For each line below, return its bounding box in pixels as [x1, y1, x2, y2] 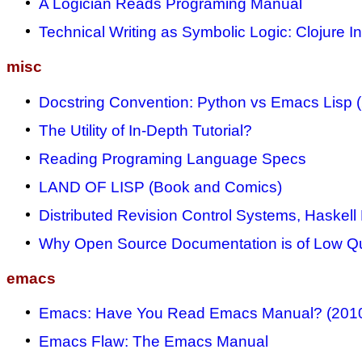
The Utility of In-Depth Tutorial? [39, 121, 252, 139]
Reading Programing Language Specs [39, 149, 306, 167]
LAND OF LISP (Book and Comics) [39, 178, 282, 196]
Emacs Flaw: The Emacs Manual [39, 333, 268, 351]
